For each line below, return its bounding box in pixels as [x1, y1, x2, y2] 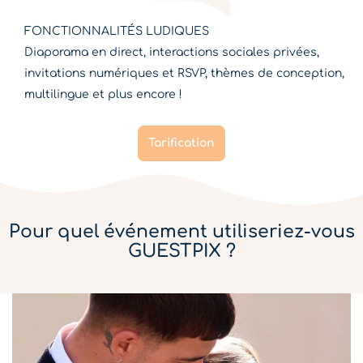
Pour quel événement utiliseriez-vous [8, 221, 355, 241]
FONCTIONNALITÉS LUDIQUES [24, 25, 209, 38]
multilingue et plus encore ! [24, 88, 182, 101]
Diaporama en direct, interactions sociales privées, [24, 46, 319, 59]
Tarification [148, 136, 215, 149]
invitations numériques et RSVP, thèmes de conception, [24, 67, 344, 80]
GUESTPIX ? [127, 241, 236, 261]
